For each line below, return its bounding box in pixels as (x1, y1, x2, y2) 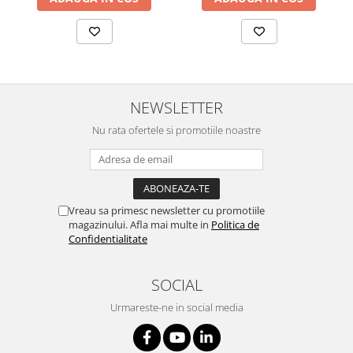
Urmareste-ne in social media (110, 299, 243, 314)
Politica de (211, 217, 259, 232)
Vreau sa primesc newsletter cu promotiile (69, 203, 265, 217)
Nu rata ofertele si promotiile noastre (92, 122, 261, 137)
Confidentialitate (69, 231, 147, 246)
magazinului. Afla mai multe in (69, 217, 211, 232)
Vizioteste (12, 20, 65, 35)
